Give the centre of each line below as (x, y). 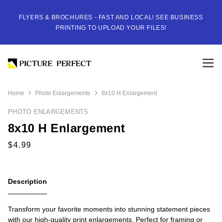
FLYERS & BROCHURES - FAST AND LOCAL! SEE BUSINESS (111, 17)
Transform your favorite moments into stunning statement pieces (109, 209)
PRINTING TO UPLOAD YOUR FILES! (111, 28)
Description (28, 182)
